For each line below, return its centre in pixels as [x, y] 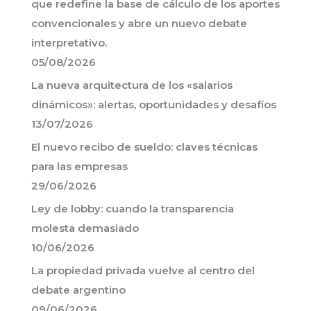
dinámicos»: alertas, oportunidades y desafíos [154, 104]
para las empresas [79, 166]
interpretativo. [69, 43]
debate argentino [78, 290]
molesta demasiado [85, 228]
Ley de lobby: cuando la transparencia [133, 209]
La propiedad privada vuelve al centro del [143, 270]
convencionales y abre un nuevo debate [139, 23]
